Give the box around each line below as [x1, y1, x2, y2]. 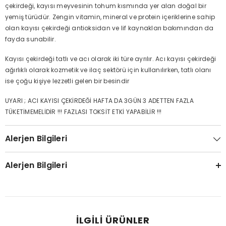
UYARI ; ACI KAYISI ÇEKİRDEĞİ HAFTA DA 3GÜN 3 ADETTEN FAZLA [5, 96, 194, 105]
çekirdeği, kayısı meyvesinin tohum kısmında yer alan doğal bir [5, 2, 206, 10]
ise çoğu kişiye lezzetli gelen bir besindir [5, 77, 130, 85]
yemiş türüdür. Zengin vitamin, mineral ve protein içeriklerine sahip [5, 13, 215, 21]
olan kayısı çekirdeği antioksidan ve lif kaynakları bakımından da [5, 24, 214, 32]
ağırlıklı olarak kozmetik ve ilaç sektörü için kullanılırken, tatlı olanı [5, 66, 211, 74]
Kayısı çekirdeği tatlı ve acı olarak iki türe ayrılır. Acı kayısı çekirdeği [5, 54, 216, 63]
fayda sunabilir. [5, 35, 56, 43]
